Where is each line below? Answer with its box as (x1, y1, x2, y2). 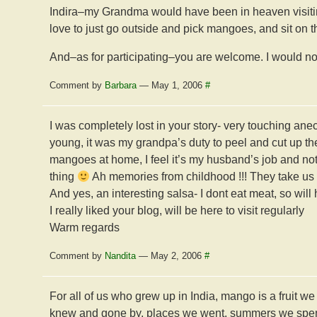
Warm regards (50, 221, 120, 234)
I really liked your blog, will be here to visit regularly (50, 204, 304, 217)
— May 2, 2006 (136, 250, 204, 261)
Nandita (105, 250, 136, 261)
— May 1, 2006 (137, 80, 205, 91)
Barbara (105, 80, 137, 91)
